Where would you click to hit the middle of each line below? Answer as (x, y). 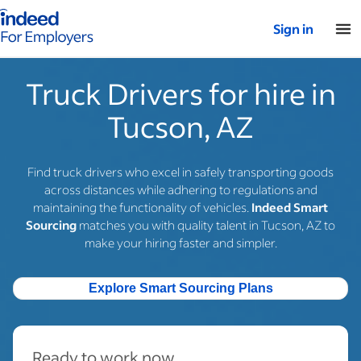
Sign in (293, 29)
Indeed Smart (290, 207)
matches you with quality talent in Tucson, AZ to (206, 225)
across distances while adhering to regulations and (180, 189)
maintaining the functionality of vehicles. (142, 207)
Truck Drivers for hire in (180, 93)
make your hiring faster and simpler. (180, 243)
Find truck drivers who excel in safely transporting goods (180, 172)
